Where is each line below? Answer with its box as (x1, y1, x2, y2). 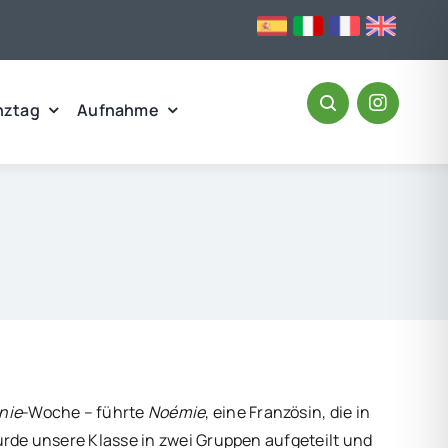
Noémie (147, 401, 206, 423)
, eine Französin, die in (205, 401, 371, 423)
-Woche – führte (22, 401, 148, 423)
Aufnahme (77, 98, 159, 121)
